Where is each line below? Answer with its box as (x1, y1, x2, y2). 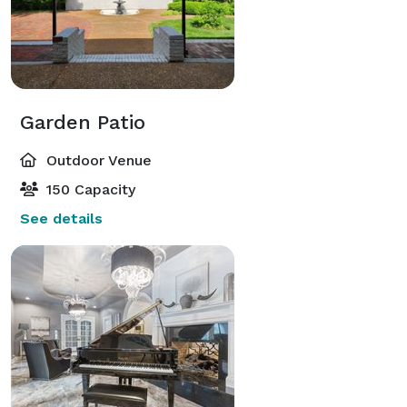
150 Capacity (42, 180, 135, 198)
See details (20, 209, 103, 227)
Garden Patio (20, 110, 145, 134)
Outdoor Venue (42, 151, 152, 169)
